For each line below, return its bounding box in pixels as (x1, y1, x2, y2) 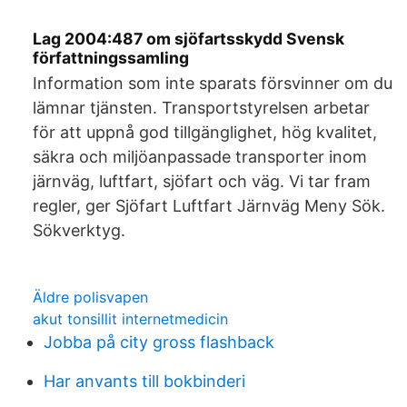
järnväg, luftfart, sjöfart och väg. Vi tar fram (33, 172, 371, 191)
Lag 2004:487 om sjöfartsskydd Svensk (33, 29, 344, 48)
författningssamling (33, 48, 189, 67)
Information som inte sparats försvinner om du (33, 74, 392, 93)
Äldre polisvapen (33, 288, 148, 306)
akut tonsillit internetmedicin (33, 310, 228, 328)
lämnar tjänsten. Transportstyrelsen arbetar (33, 98, 370, 117)
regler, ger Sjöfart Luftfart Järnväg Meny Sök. (33, 196, 385, 215)
